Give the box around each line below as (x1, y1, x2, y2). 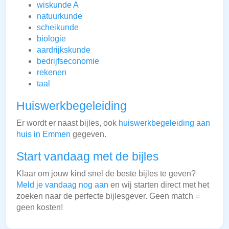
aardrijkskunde (37, 45, 90, 55)
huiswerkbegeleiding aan (119, 119, 210, 128)
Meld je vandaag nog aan (16, 180, 108, 190)
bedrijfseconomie (37, 57, 99, 66)
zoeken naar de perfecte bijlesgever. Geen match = (16, 192, 200, 201)
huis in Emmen (16, 130, 71, 139)
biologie (37, 34, 66, 43)
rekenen (37, 68, 66, 77)
